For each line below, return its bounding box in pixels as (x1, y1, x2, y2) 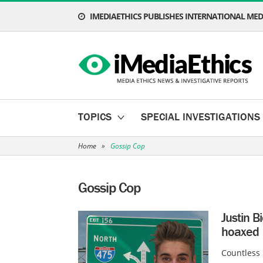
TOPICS (78, 110, 112, 123)
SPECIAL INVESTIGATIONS (141, 110, 260, 123)
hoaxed (221, 224, 259, 240)
